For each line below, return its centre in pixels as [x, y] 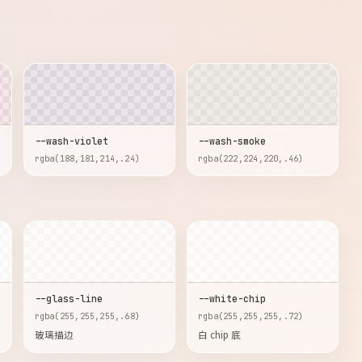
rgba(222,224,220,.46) [250, 158]
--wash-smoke [232, 141]
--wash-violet [71, 141]
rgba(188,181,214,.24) [87, 158]
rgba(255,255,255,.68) [87, 316]
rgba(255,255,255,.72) [250, 316]
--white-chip [232, 299]
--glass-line [68, 299]
